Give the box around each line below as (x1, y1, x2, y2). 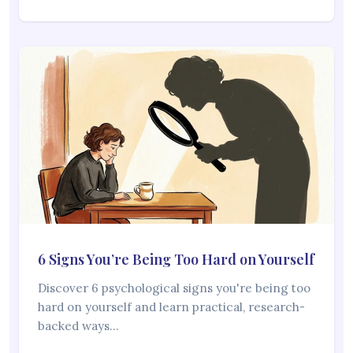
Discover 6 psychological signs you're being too (38, 281, 310, 295)
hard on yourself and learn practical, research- (38, 299, 305, 314)
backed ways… (38, 318, 119, 333)
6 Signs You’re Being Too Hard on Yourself (38, 250, 314, 269)
